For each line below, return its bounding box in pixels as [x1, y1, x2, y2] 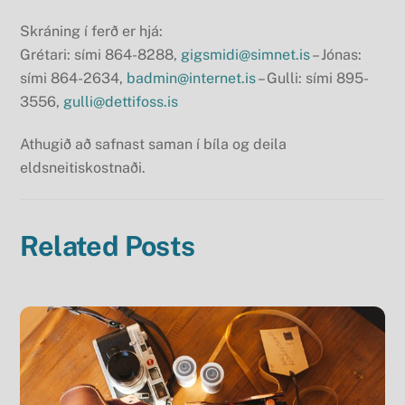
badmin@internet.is [127, 70, 257, 88]
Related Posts [20, 230, 195, 263]
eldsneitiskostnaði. [20, 158, 146, 176]
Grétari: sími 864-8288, [20, 46, 182, 64]
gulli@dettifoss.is [63, 93, 179, 111]
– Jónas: [310, 46, 363, 64]
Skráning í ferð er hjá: [20, 23, 164, 41]
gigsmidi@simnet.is [181, 46, 311, 64]
